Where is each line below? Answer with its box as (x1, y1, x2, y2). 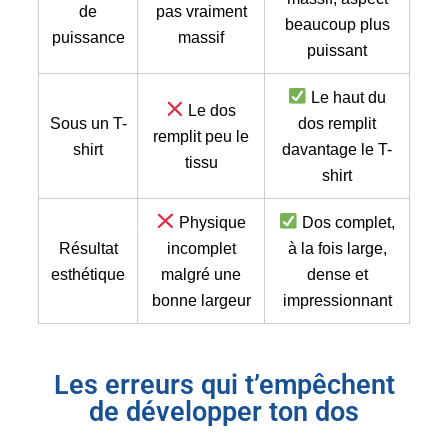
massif (178, 27, 224, 46)
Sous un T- (49, 113, 127, 132)
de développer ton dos (89, 395, 359, 428)
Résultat (58, 238, 118, 257)
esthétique (51, 264, 125, 283)
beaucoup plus (284, 14, 390, 33)
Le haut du (306, 87, 386, 106)
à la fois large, (287, 238, 387, 257)
